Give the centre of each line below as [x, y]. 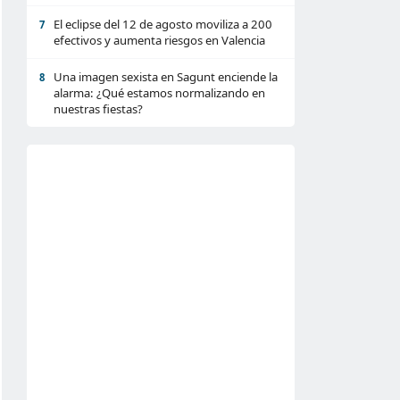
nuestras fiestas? [98, 109]
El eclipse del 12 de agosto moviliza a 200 [163, 24]
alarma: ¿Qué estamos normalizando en [159, 93]
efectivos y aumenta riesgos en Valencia [159, 40]
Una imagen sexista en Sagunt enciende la [166, 77]
